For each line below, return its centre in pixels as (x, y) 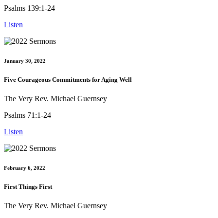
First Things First (28, 186)
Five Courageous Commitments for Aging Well (68, 79)
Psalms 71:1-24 (27, 115)
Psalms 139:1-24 (29, 8)
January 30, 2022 (25, 61)
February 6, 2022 (25, 168)
